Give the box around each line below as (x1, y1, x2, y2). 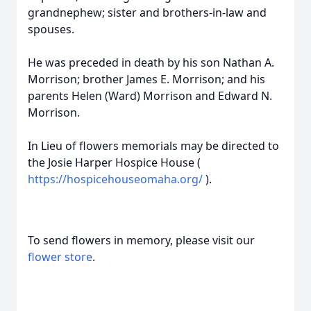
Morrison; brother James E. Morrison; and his (28, 72, 265, 87)
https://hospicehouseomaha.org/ (28, 171, 205, 187)
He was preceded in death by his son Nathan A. (28, 55, 274, 70)
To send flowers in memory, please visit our (28, 233, 255, 248)
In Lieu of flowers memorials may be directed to (28, 138, 279, 153)
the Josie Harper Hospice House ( (28, 155, 201, 170)
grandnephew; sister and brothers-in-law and (28, 5, 267, 20)
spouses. (28, 22, 74, 37)
